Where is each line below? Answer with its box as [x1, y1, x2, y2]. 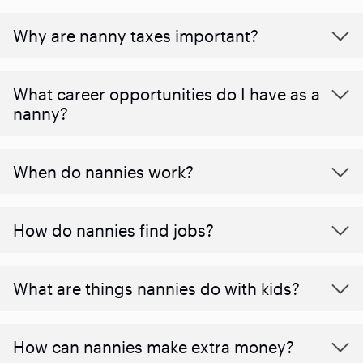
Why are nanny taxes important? [13, 25, 258, 45]
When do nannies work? [13, 161, 194, 181]
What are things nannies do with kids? [13, 278, 300, 298]
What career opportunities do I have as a [13, 83, 320, 104]
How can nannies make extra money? [13, 336, 294, 357]
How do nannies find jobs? [13, 220, 214, 240]
